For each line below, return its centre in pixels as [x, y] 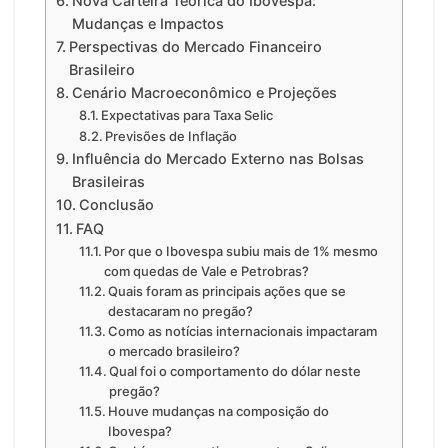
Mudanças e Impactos [147, 24]
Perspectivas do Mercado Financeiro [195, 47]
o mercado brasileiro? [174, 351]
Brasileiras [108, 182]
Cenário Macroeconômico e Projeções [204, 93]
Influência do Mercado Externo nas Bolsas [217, 159]
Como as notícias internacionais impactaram [243, 331]
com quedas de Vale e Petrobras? [207, 271]
